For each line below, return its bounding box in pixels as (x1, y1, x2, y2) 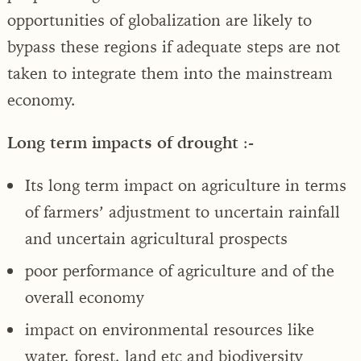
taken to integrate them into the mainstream (7, 62, 333, 83)
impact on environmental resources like (25, 318, 314, 339)
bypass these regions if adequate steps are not (7, 35, 340, 56)
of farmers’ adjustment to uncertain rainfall (25, 201, 340, 222)
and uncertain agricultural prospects (25, 227, 288, 248)
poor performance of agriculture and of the (25, 259, 334, 280)
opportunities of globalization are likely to (7, 9, 312, 30)
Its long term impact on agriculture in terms (25, 174, 346, 195)
